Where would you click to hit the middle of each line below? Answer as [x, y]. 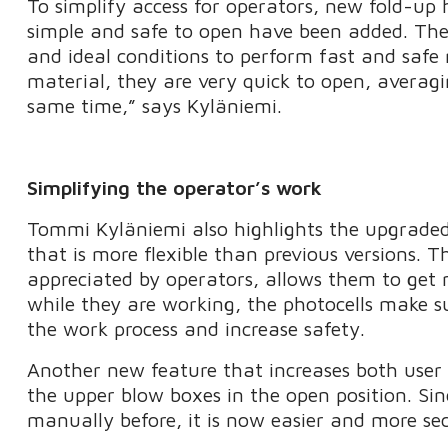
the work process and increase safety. [196, 329]
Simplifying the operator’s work [175, 188]
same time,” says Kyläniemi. [155, 106]
